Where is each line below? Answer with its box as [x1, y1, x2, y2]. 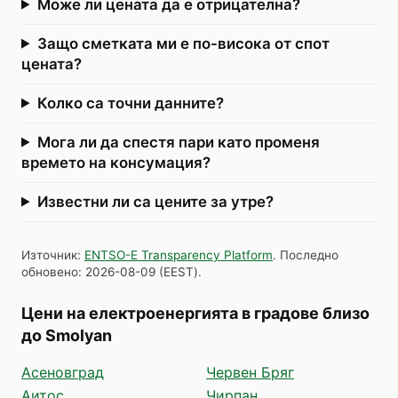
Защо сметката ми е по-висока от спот [36, 34, 330, 52]
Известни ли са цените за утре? [36, 192, 274, 211]
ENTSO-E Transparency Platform [84, 247, 273, 262]
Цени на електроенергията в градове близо [21, 303, 370, 322]
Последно [280, 247, 338, 262]
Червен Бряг [206, 362, 294, 381]
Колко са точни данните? [36, 93, 224, 112]
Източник [21, 247, 77, 262]
